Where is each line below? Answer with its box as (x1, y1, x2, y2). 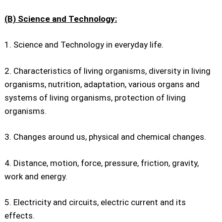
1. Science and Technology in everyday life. (4, 40, 164, 50)
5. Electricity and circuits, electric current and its (4, 197, 186, 207)
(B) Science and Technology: (4, 13, 117, 24)
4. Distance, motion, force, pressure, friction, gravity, (4, 158, 199, 168)
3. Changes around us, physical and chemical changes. (4, 132, 206, 142)
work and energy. (4, 171, 67, 181)
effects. (4, 211, 35, 221)
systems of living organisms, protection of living (4, 92, 186, 103)
